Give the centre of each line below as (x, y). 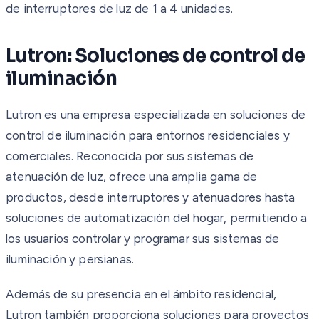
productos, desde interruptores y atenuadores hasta (151, 197)
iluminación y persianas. (70, 259)
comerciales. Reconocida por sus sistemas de (130, 156)
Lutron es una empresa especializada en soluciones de (156, 114)
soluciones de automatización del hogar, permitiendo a (157, 218)
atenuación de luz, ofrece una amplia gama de (132, 176)
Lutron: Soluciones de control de (156, 56)
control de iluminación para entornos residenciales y (148, 135)
